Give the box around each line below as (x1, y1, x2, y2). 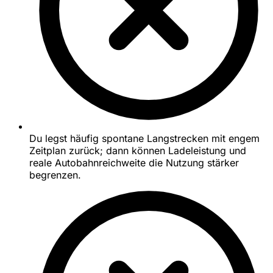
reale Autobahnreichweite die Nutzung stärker (29, 157, 239, 169)
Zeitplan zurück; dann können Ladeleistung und (29, 144, 246, 157)
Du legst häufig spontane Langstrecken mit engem (29, 132, 260, 145)
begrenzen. (29, 169, 81, 182)
